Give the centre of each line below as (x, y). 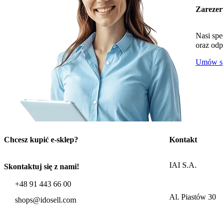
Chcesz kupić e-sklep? (41, 139)
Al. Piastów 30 (193, 197)
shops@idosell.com (46, 200)
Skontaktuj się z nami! (42, 166)
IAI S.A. (183, 165)
